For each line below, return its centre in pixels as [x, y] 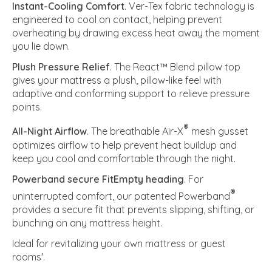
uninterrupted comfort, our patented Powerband [121, 196]
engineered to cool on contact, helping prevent [117, 20]
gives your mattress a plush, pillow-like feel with [117, 80]
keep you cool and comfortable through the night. [124, 158]
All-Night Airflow [49, 131]
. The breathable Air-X [135, 131]
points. [27, 107]
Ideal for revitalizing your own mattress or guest [119, 244]
